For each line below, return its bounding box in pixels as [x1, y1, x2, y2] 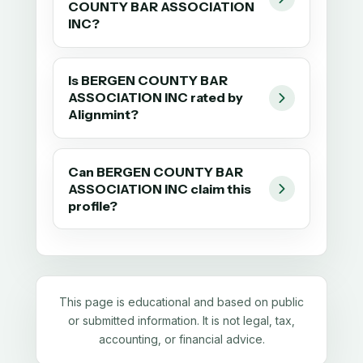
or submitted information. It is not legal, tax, [68, 314, 295, 328]
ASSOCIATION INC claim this [68, 180, 252, 197]
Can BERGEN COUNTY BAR [68, 163, 244, 180]
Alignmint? [68, 106, 139, 123]
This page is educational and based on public [59, 295, 304, 310]
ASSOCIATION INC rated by [68, 89, 244, 106]
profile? [68, 197, 118, 214]
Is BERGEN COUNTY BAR [68, 72, 228, 89]
